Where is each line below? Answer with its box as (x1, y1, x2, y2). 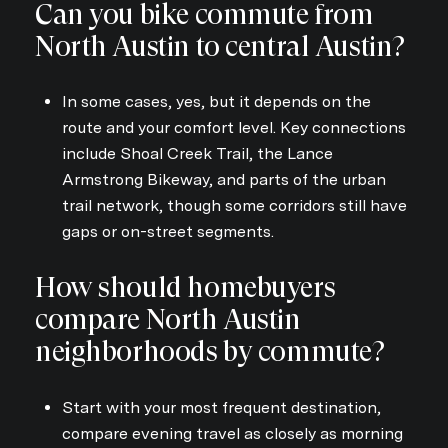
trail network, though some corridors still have (61, 196, 407, 216)
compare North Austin (35, 302, 301, 336)
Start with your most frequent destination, (61, 397, 381, 417)
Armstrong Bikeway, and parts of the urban (61, 170, 386, 190)
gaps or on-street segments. (61, 222, 274, 242)
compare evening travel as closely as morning (61, 423, 403, 443)
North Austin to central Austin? (35, 29, 405, 63)
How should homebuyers (35, 270, 336, 304)
